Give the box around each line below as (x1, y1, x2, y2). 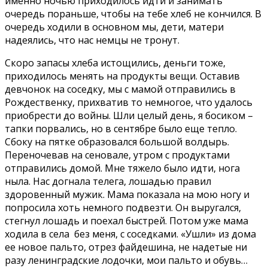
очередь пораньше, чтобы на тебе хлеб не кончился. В (5, 7, 261, 21)
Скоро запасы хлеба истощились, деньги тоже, (5, 56, 226, 70)
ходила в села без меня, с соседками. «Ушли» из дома (5, 227, 256, 241)
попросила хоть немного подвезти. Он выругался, (5, 201, 241, 215)
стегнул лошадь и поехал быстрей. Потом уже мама (5, 214, 248, 228)
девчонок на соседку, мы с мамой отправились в (5, 83, 236, 96)
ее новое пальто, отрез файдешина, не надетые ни (5, 240, 247, 254)
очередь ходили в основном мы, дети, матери (5, 20, 224, 34)
